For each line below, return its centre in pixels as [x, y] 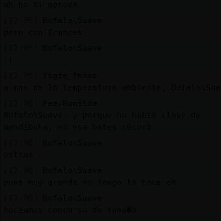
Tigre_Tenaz [70, 75]
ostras [18, 154]
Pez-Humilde [70, 103]
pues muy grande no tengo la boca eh [90, 182]
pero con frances [43, 32]
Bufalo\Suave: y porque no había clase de [102, 115]
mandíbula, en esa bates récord [77, 127]
